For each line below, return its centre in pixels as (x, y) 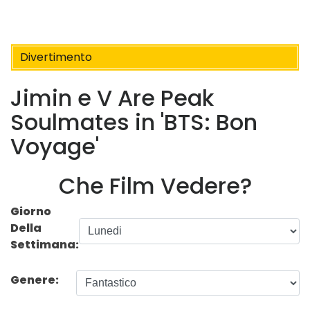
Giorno (31, 211)
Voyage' (55, 147)
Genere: (36, 280)
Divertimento (56, 57)
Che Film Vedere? (155, 185)
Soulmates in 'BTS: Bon (134, 122)
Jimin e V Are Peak (112, 98)
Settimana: (45, 244)
